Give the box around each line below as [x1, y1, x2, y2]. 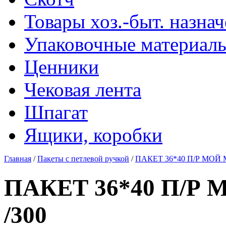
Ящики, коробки [24, 124, 162, 146]
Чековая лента [24, 79, 141, 100]
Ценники [24, 56, 99, 78]
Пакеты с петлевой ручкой [37, 154, 129, 163]
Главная [4, 154, 31, 163]
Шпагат [24, 101, 88, 123]
